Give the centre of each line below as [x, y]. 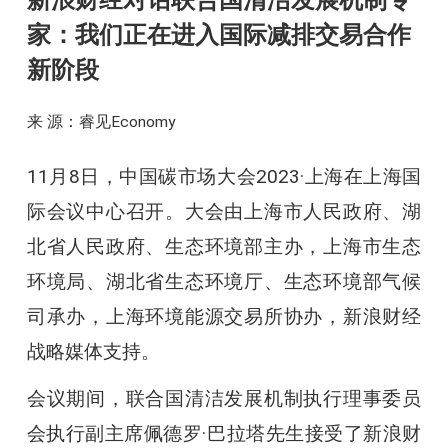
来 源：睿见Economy [100, 122]
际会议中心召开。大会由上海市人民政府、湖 [224, 211]
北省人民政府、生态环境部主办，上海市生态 [224, 246]
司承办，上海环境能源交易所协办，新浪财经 [224, 316]
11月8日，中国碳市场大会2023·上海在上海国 [224, 176]
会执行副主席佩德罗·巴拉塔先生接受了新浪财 [224, 433]
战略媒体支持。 [93, 351]
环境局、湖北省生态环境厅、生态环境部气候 [224, 281]
